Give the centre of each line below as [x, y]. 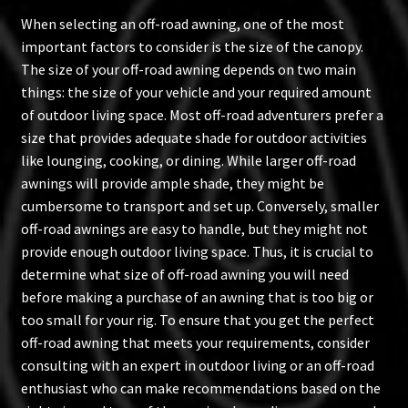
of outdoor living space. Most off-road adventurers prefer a [202, 115]
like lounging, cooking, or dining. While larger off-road [188, 161]
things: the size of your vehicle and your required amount [196, 92]
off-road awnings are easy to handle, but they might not [194, 229]
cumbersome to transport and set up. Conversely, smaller [199, 206]
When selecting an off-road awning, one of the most [182, 24]
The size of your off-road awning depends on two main [188, 70]
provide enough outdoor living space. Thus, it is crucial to [197, 252]
